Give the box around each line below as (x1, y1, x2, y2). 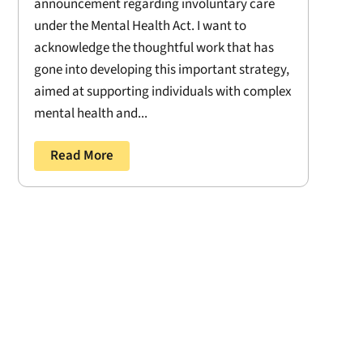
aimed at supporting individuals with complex (33, 81, 292, 101)
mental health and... (33, 103, 147, 123)
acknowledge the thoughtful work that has (33, 37, 274, 58)
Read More (49, 145, 113, 165)
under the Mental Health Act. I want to (33, 15, 246, 36)
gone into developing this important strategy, (33, 59, 289, 79)
